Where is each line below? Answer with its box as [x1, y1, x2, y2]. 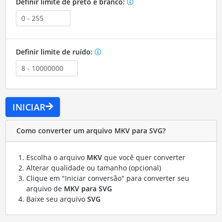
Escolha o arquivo [26, 152, 87, 162]
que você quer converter [102, 152, 185, 162]
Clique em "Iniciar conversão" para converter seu [26, 173, 189, 183]
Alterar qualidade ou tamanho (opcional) [26, 163, 161, 172]
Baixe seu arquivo [26, 194, 87, 204]
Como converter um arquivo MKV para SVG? [16, 126, 166, 136]
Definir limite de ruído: [15, 47, 95, 56]
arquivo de [26, 183, 64, 193]
